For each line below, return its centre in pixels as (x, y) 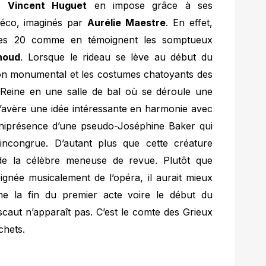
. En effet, (189, 22)
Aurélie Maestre (127, 22)
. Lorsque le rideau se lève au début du (116, 57)
